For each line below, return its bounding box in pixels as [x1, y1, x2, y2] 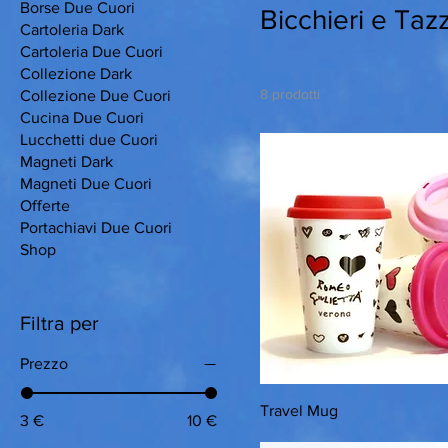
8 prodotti [260, 86, 320, 102]
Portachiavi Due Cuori [20, 219, 172, 236]
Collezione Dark [20, 65, 132, 82]
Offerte [20, 197, 70, 214]
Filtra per [20, 312, 99, 334]
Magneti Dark [20, 153, 113, 170]
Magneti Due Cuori [20, 175, 152, 192]
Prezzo [20, 355, 68, 372]
